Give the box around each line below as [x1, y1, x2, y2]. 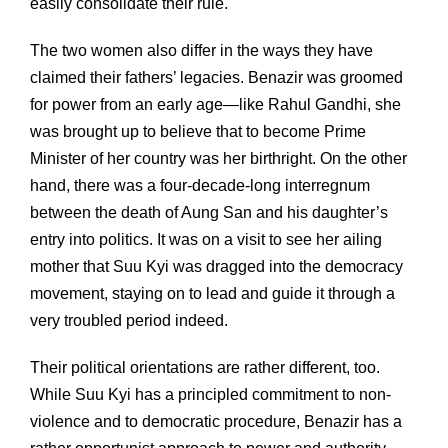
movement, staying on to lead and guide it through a [30, 284, 395, 302]
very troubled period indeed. [30, 311, 228, 329]
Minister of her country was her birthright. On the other [30, 149, 407, 167]
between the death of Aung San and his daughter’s [30, 203, 388, 221]
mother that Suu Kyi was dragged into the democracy [30, 257, 403, 275]
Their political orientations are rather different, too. [30, 358, 380, 376]
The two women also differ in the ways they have [30, 41, 373, 59]
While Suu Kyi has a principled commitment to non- [30, 385, 391, 403]
